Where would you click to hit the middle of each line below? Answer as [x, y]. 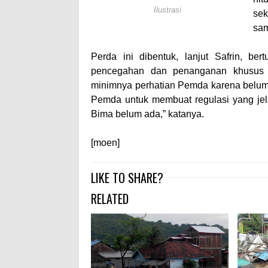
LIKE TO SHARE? [127, 178]
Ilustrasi [167, 10]
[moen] [105, 143]
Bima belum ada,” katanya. [147, 114]
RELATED [110, 199]
